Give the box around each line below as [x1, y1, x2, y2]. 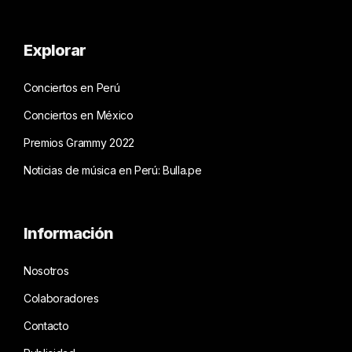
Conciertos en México [24, 108, 134, 123]
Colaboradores [24, 291, 99, 306]
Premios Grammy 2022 [24, 136, 134, 150]
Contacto [24, 319, 69, 333]
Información [24, 224, 113, 244]
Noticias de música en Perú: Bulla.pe [24, 163, 202, 178]
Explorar [24, 41, 86, 60]
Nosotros [24, 264, 69, 278]
